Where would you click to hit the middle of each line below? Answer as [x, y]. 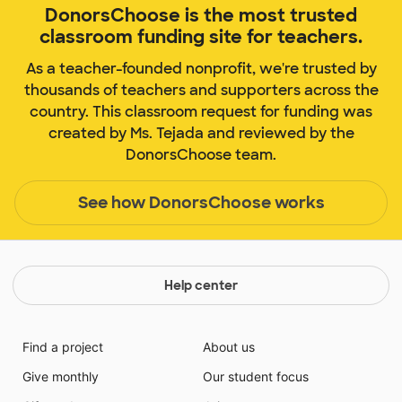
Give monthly [60, 377]
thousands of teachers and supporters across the [201, 91]
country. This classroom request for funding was [201, 112]
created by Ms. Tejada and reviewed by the [201, 134]
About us [229, 347]
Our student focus [256, 377]
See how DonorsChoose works [201, 202]
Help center [201, 286]
